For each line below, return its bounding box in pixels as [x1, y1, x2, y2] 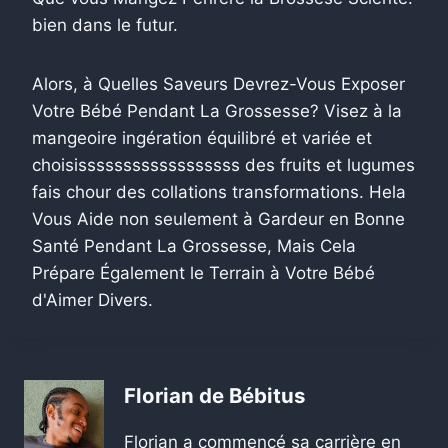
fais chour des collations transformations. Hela [32, 181, 406, 202]
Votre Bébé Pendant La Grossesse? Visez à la [32, 100, 402, 121]
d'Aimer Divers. [32, 289, 153, 310]
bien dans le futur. [32, 14, 178, 35]
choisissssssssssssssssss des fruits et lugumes [32, 154, 415, 175]
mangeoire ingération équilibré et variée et [32, 127, 372, 148]
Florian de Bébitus [124, 383, 305, 409]
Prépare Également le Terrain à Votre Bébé [32, 262, 375, 283]
